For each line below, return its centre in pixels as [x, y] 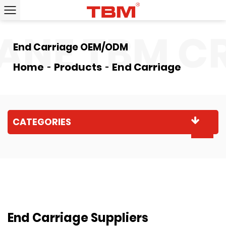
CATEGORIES [42, 122]
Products [78, 67]
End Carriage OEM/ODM [71, 47]
